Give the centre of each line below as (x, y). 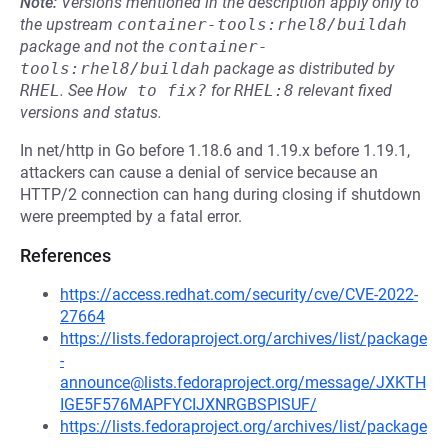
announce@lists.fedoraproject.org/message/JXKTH (243, 382)
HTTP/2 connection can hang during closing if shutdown (220, 194)
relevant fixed (343, 90)
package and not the (94, 46)
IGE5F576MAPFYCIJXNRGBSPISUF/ (188, 404)
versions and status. (91, 112)
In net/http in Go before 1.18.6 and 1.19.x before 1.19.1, (215, 150)
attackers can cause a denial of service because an (199, 172)
